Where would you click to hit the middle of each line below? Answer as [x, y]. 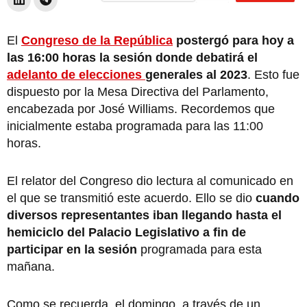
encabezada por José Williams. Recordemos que [141, 109]
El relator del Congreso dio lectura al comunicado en [150, 181]
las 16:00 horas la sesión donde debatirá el [132, 57]
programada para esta [201, 249]
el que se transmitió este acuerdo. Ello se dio [131, 198]
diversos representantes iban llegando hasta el [144, 215]
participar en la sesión [74, 249]
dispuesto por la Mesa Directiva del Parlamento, [138, 91]
